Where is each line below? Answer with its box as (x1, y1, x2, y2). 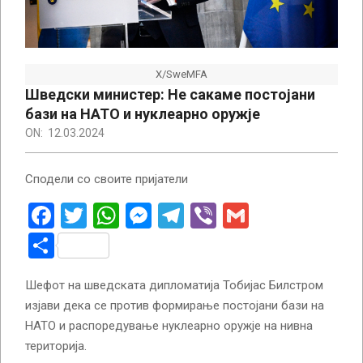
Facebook (54, 199, 162, 231)
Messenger (152, 199, 277, 231)
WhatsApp (119, 199, 236, 231)
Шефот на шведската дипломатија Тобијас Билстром (25, 277, 323, 293)
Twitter (87, 199, 166, 231)
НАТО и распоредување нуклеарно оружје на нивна (25, 318, 313, 333)
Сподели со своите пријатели (25, 171, 188, 186)
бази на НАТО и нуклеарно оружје (25, 105, 260, 122)
